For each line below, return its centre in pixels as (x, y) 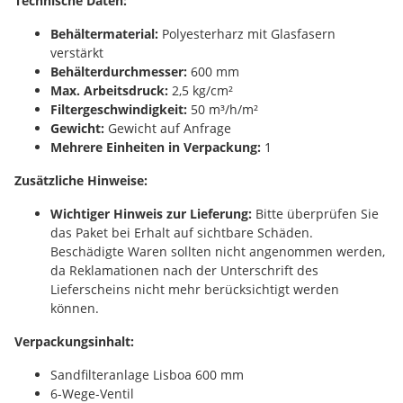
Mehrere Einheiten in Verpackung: (156, 147)
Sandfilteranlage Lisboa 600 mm (147, 375)
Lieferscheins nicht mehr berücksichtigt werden (195, 289)
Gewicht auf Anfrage (168, 128)
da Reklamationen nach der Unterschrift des (184, 270)
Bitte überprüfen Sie (315, 214)
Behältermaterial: (104, 34)
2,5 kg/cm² (201, 90)
